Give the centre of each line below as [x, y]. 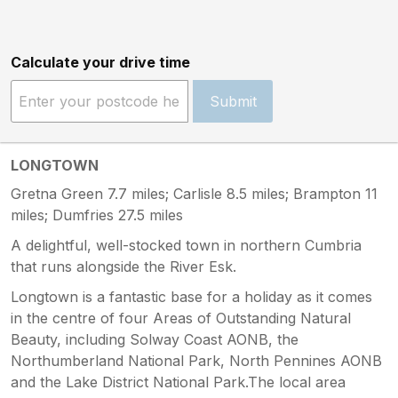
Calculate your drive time [100, 62]
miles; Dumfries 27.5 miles [97, 215]
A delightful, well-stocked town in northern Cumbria [186, 245]
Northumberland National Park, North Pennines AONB [196, 360]
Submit [233, 101]
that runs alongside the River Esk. [123, 266]
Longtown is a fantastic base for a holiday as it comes [191, 296]
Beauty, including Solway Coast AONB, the [155, 339]
